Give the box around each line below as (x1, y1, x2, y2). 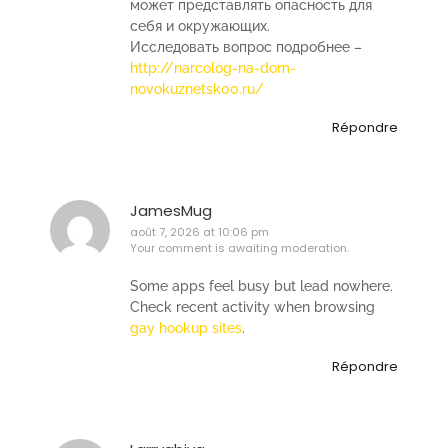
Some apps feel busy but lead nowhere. (130, 277, 393, 294)
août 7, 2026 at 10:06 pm (130, 224, 269, 241)
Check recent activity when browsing (130, 298, 375, 315)
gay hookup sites (130, 319, 242, 336)
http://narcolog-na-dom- (130, 60, 296, 77)
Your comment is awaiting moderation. (130, 240, 349, 257)
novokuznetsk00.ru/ (130, 81, 264, 98)
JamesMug (130, 200, 212, 222)
